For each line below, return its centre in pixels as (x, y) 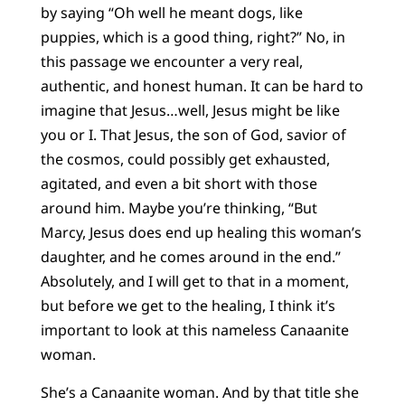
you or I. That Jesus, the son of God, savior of (193, 135)
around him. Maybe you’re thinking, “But (179, 208)
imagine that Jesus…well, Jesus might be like (190, 111)
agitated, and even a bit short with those (179, 184)
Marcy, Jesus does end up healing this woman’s (201, 233)
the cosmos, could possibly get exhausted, (185, 160)
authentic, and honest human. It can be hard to (202, 86)
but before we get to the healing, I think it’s (188, 306)
